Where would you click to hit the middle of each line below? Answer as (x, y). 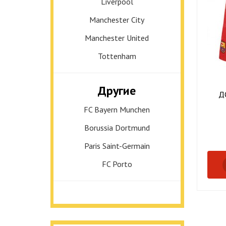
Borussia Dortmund (117, 128)
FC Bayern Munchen (117, 109)
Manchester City (117, 20)
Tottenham (117, 56)
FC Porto (117, 164)
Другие (117, 91)
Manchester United (117, 38)
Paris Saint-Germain (117, 146)
